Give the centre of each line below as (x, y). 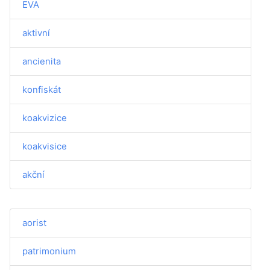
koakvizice (45, 118)
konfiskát (42, 89)
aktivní (36, 33)
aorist (34, 223)
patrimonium (49, 251)
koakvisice (45, 146)
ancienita (42, 61)
